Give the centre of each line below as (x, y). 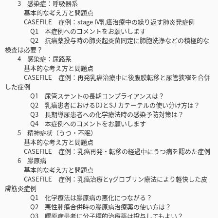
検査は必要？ (24, 50)
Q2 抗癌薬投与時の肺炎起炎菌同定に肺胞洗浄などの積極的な (107, 40)
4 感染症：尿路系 (38, 59)
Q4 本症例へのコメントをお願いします (75, 124)
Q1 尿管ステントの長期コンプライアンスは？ (85, 96)
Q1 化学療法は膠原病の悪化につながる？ (79, 198)
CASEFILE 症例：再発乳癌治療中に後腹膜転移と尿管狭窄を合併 (108, 77)
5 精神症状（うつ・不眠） (51, 133)
